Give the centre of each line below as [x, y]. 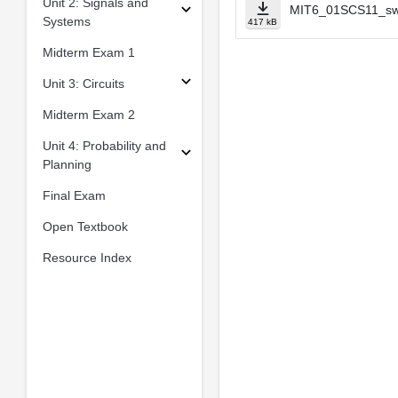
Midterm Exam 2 [88, 114]
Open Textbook [85, 226]
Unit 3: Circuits [83, 83]
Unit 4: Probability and [104, 145]
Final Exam [74, 195]
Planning [67, 164]
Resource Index [87, 257]
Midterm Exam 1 [88, 52]
